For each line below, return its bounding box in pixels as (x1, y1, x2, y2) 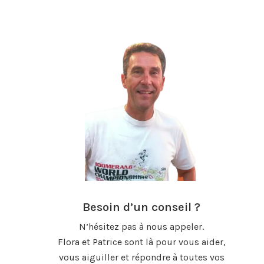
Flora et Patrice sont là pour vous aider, (57, 236, 226, 247)
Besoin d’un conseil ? (82, 199, 200, 214)
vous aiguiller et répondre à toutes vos (58, 251, 225, 263)
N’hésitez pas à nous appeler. (79, 220, 204, 232)
